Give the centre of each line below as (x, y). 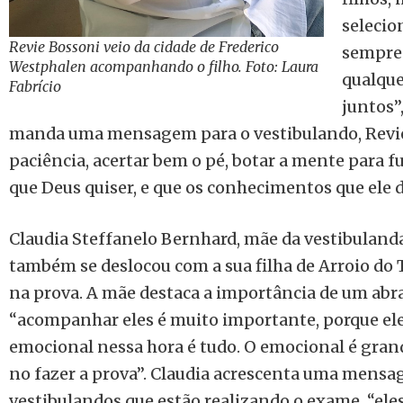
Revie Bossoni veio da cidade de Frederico (146, 46)
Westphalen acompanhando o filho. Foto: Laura (164, 66)
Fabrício (35, 86)
